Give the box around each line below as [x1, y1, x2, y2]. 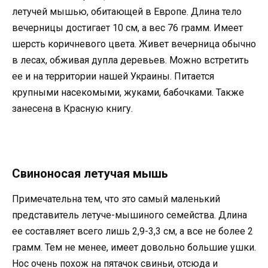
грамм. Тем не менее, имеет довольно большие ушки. [12, 241, 256, 253]
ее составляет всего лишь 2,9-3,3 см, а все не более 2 [12, 225, 253, 237]
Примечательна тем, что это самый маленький [12, 193, 220, 205]
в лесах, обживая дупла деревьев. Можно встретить [12, 54, 249, 66]
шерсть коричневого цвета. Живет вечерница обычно [12, 38, 256, 50]
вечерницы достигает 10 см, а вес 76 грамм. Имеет [12, 22, 243, 34]
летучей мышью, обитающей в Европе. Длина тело [12, 6, 242, 18]
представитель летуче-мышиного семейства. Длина [12, 209, 247, 221]
